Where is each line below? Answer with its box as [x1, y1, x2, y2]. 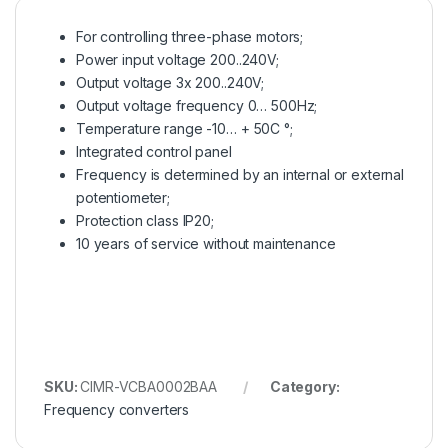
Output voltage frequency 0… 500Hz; [76, 96, 318, 114]
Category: [269, 377, 340, 395]
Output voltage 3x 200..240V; [76, 73, 265, 91]
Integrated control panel [76, 142, 232, 160]
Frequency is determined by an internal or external [76, 165, 404, 183]
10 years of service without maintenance [76, 234, 336, 252]
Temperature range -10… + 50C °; [76, 119, 293, 137]
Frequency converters [44, 400, 190, 418]
